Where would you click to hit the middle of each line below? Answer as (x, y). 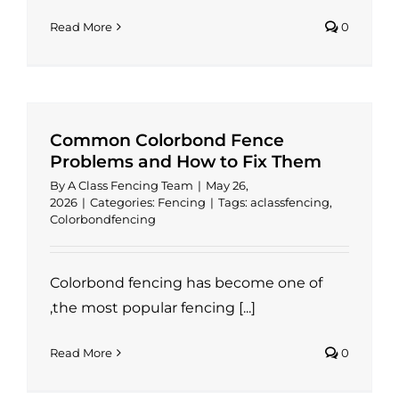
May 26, (227, 186)
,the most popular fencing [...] (152, 308)
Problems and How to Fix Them (185, 162)
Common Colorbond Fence (167, 141)
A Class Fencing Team (130, 186)
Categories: (123, 203)
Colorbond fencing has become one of (186, 283)
